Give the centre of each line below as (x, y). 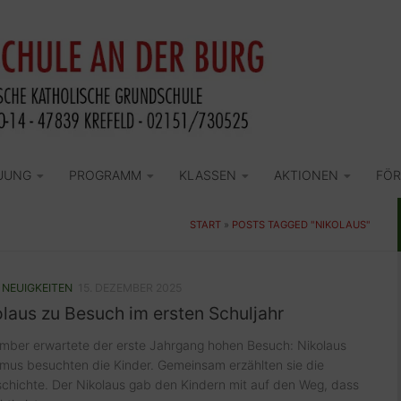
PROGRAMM (105, 175)
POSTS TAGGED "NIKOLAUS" (301, 225)
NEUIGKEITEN (37, 288)
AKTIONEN (306, 175)
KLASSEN (208, 175)
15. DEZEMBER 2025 (130, 288)
